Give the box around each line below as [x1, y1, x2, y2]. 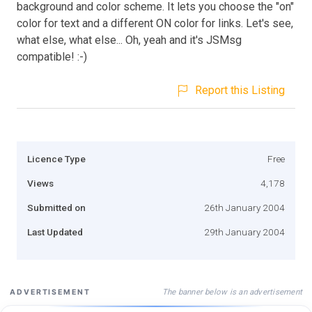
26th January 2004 [204, 201, 285, 213]
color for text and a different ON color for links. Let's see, [17, 16, 293, 30]
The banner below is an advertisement [162, 286, 302, 297]
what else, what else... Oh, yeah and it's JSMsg [17, 33, 242, 47]
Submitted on [27, 201, 86, 213]
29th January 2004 [204, 226, 285, 237]
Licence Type [27, 153, 86, 164]
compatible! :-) [17, 49, 87, 63]
